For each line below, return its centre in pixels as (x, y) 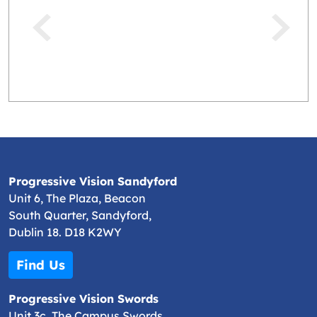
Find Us (41, 265)
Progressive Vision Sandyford (93, 181)
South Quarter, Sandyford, (80, 215)
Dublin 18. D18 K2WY (65, 232)
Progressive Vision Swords (83, 299)
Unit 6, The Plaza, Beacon (77, 198)
